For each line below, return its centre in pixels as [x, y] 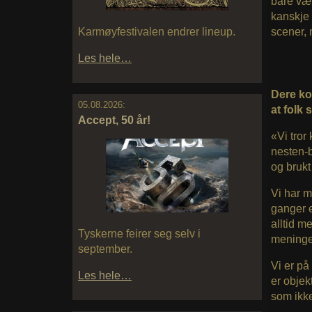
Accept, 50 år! [114, 120]
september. [105, 249]
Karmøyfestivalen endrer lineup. [157, 32]
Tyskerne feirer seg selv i [139, 233]
